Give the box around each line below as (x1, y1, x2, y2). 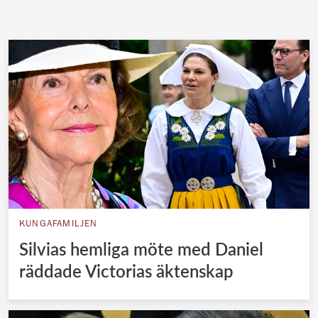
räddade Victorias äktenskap (19, 261, 234, 282)
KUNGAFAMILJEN (19, 220, 98, 230)
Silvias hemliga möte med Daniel (19, 238, 263, 260)
